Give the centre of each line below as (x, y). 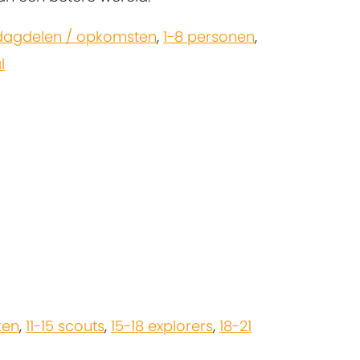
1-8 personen (209, 37)
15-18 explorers (162, 326)
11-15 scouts (65, 326)
